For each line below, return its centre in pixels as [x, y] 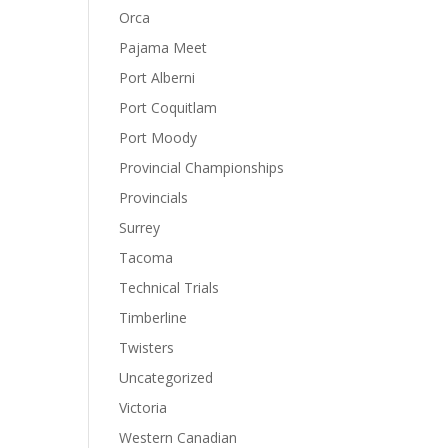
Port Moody [158, 137]
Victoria [143, 407]
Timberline [153, 317]
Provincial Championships [202, 167]
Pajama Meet [163, 47]
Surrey [140, 227]
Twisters [147, 347]
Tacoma [146, 257]
